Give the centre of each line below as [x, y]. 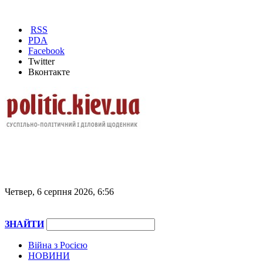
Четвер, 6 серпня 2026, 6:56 [59, 192]
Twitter [41, 61]
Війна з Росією [58, 245]
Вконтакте [49, 72]
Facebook [46, 51]
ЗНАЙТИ [24, 224]
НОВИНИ [49, 256]
